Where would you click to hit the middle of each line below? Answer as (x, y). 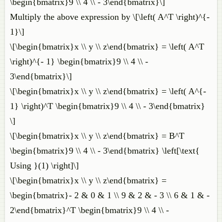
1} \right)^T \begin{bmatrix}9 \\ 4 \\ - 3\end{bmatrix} (108, 106)
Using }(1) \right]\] (44, 166)
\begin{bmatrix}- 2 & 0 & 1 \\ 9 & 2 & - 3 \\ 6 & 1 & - (110, 195)
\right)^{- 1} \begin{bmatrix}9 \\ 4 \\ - (79, 61)
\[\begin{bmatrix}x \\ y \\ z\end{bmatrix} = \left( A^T (107, 47)
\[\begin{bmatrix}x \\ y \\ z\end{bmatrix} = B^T (97, 136)
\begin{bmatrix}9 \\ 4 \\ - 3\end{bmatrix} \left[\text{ (105, 151)
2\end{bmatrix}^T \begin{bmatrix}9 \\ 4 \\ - (89, 210)
